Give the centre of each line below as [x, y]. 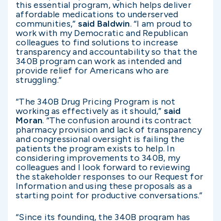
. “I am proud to [161, 23]
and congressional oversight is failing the [100, 139]
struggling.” [39, 80]
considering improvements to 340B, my [98, 158]
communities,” [47, 23]
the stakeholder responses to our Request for [110, 176]
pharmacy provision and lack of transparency [109, 129]
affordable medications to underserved [97, 14]
